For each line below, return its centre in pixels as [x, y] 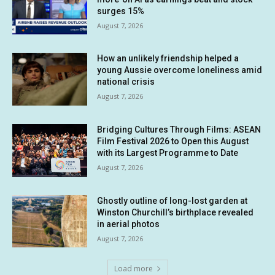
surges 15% [121, 11]
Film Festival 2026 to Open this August [173, 141]
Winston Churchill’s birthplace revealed [176, 212]
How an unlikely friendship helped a [168, 59]
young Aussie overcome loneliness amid [180, 70]
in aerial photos [129, 224]
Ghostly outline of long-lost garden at [172, 200]
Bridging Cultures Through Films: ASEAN [179, 130]
